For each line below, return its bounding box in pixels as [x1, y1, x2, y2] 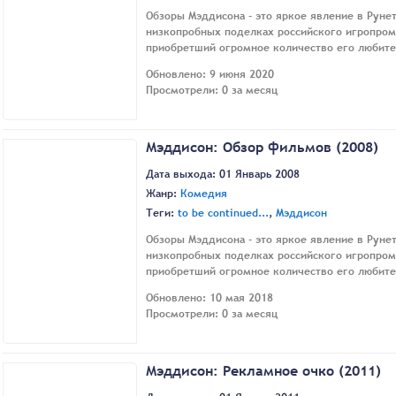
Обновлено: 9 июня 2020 [146, 66, 274, 83]
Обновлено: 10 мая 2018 [146, 290, 273, 307]
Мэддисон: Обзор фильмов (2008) [146, 136, 378, 156]
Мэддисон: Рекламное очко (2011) [146, 360, 381, 380]
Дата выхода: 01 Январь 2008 [146, 166, 300, 183]
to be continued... [178, 205, 269, 222]
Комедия [180, 186, 227, 202]
